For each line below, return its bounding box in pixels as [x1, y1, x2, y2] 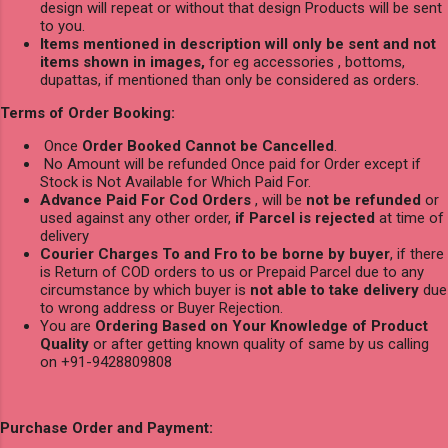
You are [40, 316, 95, 335]
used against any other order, [40, 208, 235, 227]
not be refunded [306, 190, 421, 209]
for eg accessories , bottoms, [205, 52, 405, 71]
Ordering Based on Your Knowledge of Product [95, 316, 428, 335]
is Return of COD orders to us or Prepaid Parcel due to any [40, 262, 424, 281]
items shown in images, [40, 52, 205, 71]
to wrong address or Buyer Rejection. [40, 298, 283, 317]
